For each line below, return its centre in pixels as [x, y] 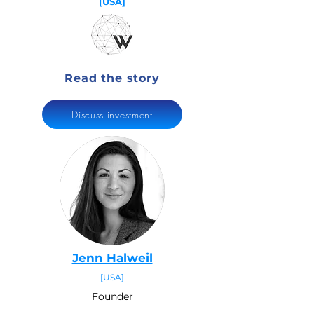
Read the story [112, 78]
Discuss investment [112, 114]
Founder [112, 296]
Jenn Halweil [112, 258]
